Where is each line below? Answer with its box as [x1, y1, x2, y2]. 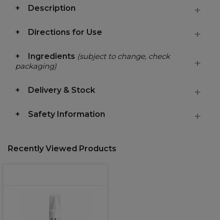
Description [28, 3, 76, 13]
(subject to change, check [77, 52, 170, 61]
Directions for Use [28, 27, 102, 37]
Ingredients [28, 52, 77, 61]
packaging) [15, 61, 56, 71]
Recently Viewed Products [8, 144, 116, 153]
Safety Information [28, 110, 105, 119]
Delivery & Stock [28, 85, 95, 95]
